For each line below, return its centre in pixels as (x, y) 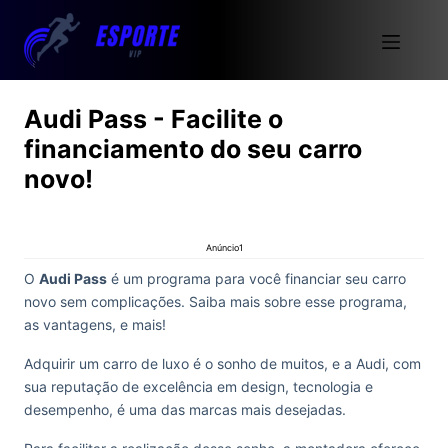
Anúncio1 (224, 247)
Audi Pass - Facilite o (153, 119)
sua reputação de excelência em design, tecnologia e (198, 386)
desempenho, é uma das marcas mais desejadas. (185, 409)
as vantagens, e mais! (95, 324)
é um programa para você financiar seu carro (256, 278)
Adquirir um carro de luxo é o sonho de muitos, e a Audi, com (222, 363)
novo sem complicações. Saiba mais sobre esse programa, (215, 301)
